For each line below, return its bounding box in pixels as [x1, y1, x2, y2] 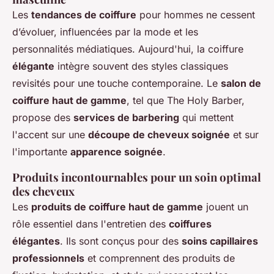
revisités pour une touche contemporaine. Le [12, 77, 221, 90]
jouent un [203, 201, 248, 213]
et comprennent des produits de [84, 252, 235, 265]
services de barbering [73, 111, 179, 124]
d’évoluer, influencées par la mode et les [12, 26, 198, 39]
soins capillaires [182, 235, 258, 248]
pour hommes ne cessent [136, 9, 255, 21]
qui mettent [179, 111, 234, 124]
